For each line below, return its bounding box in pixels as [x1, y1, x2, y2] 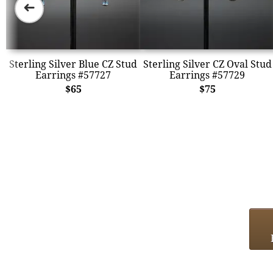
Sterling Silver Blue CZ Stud [9, 57, 137, 71]
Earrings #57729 [169, 68, 245, 82]
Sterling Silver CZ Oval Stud [143, 57, 272, 71]
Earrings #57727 [35, 68, 111, 82]
